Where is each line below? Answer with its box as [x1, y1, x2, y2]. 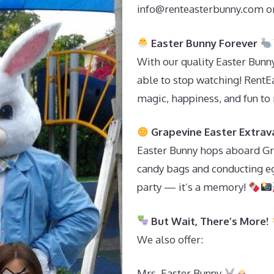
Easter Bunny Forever [149, 36, 261, 50]
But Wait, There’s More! [149, 214, 272, 228]
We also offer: [137, 232, 203, 246]
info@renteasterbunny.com [137, 2, 264, 15]
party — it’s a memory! [137, 180, 248, 193]
